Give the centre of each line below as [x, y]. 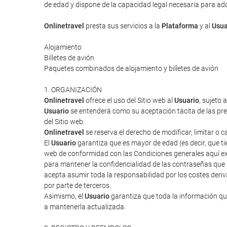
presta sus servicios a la [123, 26]
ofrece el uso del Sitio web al [129, 100]
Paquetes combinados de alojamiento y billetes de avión [131, 68]
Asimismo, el [64, 196]
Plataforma [180, 26]
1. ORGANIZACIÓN [73, 90]
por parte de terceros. [78, 185]
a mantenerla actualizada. [85, 207]
